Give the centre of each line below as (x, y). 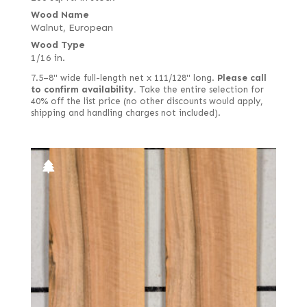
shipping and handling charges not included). (125, 113)
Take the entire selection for (200, 90)
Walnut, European (72, 28)
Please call (242, 78)
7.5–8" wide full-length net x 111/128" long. (124, 78)
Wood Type (58, 45)
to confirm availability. (83, 90)
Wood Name (60, 15)
